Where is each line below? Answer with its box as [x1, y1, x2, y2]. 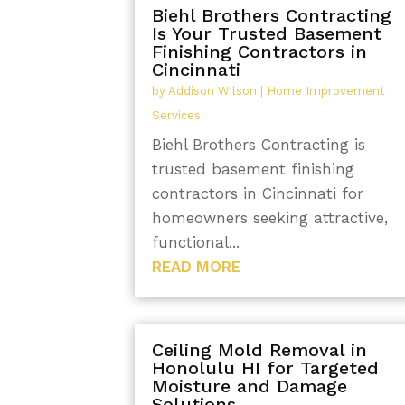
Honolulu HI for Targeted [152, 356, 380, 379]
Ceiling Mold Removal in [152, 338, 368, 361]
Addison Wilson [168, 84, 258, 99]
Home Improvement [267, 84, 386, 99]
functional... [152, 233, 240, 252]
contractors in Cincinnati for [152, 184, 364, 203]
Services [152, 108, 202, 123]
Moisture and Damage [152, 374, 348, 397]
